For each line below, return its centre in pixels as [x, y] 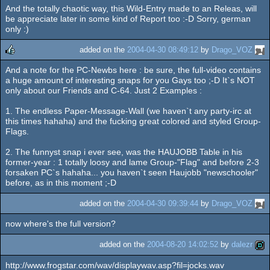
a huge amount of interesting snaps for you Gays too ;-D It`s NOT [130, 80]
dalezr [242, 245]
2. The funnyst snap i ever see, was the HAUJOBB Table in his [124, 152]
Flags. [17, 131]
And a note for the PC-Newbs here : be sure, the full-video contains [133, 70]
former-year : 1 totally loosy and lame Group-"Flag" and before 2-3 [132, 162]
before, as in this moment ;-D [61, 183]
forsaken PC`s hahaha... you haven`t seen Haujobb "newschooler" [132, 172]
